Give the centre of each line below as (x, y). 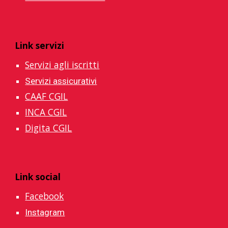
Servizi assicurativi (61, 81)
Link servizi (40, 45)
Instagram (45, 212)
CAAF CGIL (47, 96)
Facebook (45, 196)
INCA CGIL (46, 112)
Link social (38, 177)
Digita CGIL (49, 128)
